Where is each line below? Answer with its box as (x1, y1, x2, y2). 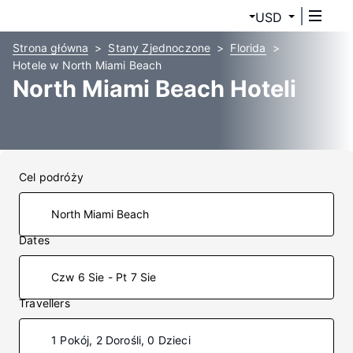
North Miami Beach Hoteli (13, 75, 296, 102)
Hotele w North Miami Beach (13, 58, 162, 72)
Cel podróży (19, 170, 84, 184)
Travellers (19, 296, 70, 310)
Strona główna (13, 41, 89, 54)
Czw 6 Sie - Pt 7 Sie (51, 270, 157, 284)
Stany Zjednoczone (108, 41, 211, 54)
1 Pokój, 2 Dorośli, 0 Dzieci (51, 333, 191, 347)
